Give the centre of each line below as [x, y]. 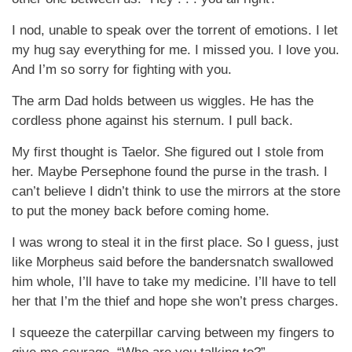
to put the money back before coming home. [141, 211]
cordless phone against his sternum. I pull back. [152, 121]
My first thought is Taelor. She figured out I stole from [168, 152]
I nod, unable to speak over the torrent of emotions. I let [175, 30]
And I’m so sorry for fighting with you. [122, 70]
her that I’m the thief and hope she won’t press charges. [175, 301]
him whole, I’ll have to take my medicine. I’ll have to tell [174, 282]
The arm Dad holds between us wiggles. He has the [163, 101]
